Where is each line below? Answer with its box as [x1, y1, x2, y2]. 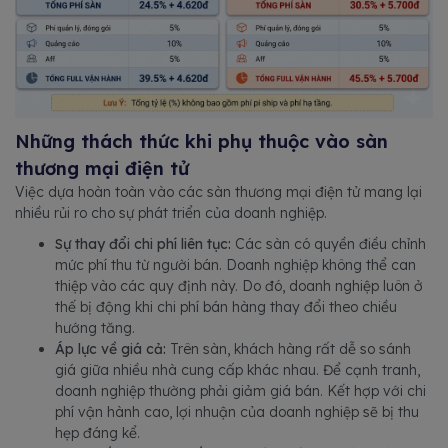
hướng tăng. [55, 319, 135, 338]
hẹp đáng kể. [55, 424, 140, 443]
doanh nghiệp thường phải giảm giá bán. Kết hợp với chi [55, 382, 426, 401]
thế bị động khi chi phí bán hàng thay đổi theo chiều [55, 298, 397, 317]
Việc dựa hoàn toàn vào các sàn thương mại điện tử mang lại [15, 183, 422, 202]
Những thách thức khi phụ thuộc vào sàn [15, 130, 388, 154]
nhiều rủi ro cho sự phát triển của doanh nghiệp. [15, 204, 327, 223]
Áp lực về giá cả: [55, 340, 166, 359]
